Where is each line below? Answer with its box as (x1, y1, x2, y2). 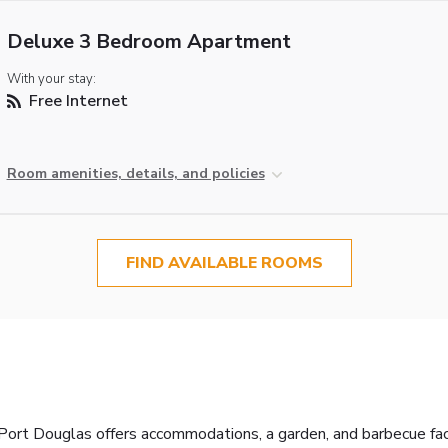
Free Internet (24, 90, 128, 113)
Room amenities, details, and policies (6, 164, 265, 184)
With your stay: (6, 70, 96, 89)
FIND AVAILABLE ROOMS (125, 252, 323, 275)
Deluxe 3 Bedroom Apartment (6, 28, 291, 56)
